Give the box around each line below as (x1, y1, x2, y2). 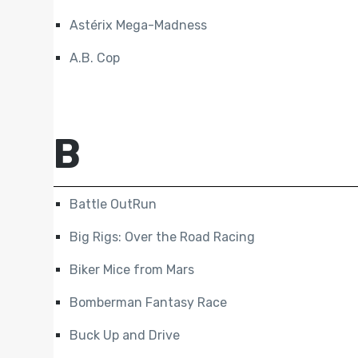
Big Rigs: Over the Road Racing (70, 229, 256, 245)
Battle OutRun (70, 197, 157, 213)
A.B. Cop (70, 50, 121, 66)
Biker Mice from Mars (70, 262, 195, 278)
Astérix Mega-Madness (70, 18, 208, 34)
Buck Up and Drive (70, 328, 181, 344)
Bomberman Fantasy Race (70, 295, 228, 311)
